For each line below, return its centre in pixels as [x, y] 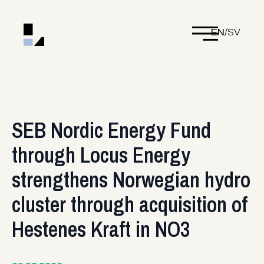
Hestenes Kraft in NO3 [101, 229]
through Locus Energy [101, 155]
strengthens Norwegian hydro [131, 180]
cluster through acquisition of [130, 204]
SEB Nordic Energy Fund [111, 130]
